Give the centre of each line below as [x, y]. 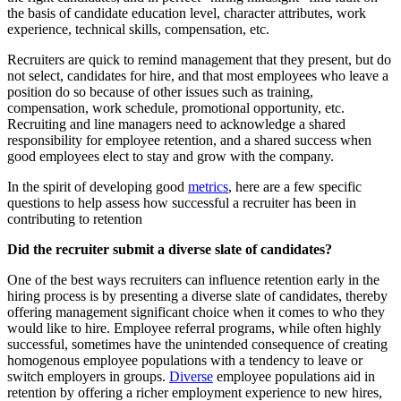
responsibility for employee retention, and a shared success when [189, 141]
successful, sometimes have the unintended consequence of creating [197, 345]
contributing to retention [75, 219]
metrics [208, 187]
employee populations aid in [294, 377]
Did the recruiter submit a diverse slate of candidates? [170, 250]
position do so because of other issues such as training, [160, 92]
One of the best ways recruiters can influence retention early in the [193, 280]
